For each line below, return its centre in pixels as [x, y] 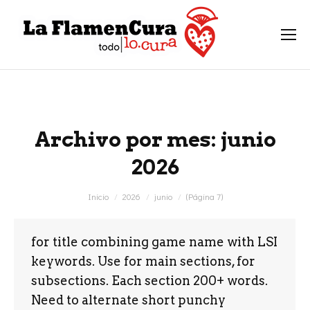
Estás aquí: [39, 196]
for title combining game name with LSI [154, 242]
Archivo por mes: [127, 139]
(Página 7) [204, 196]
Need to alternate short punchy [128, 300]
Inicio [98, 196]
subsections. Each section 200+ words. [149, 281]
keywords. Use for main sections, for [143, 261]
